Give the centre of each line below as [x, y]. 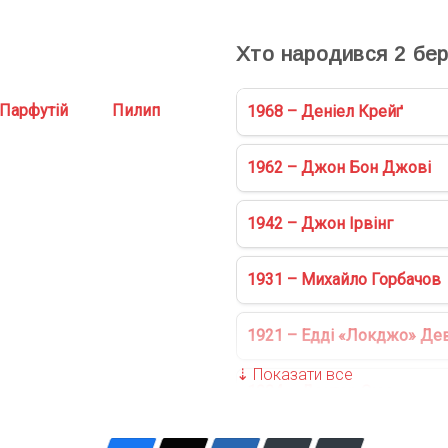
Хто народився [315, 53]
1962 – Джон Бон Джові [339, 167]
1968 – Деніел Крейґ [325, 111]
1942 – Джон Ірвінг [320, 223]
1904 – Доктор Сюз [320, 391]
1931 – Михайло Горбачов [344, 279]
